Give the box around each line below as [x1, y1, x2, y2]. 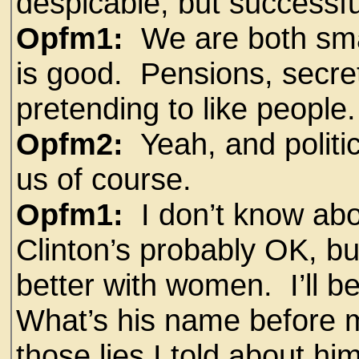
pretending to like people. [16, 91, 356, 126]
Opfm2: [16, 127, 123, 161]
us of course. [16, 162, 192, 196]
